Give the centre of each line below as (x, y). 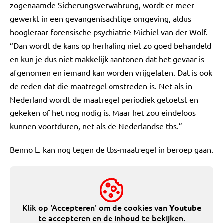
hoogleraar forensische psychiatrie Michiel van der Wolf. (109, 32)
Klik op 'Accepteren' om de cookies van (96, 207)
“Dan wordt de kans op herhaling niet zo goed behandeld (111, 45)
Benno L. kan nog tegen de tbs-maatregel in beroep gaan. (111, 149)
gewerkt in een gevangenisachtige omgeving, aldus (101, 18)
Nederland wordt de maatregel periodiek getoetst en (104, 99)
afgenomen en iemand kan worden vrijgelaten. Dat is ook (111, 72)
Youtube (185, 207)
